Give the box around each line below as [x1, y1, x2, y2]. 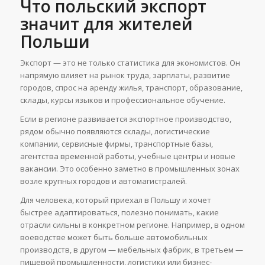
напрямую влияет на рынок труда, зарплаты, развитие [20, 69, 230, 80]
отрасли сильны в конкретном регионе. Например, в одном [20, 219, 245, 231]
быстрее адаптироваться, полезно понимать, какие [20, 207, 219, 218]
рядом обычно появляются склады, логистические [20, 126, 210, 137]
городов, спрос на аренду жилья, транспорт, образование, [20, 82, 243, 93]
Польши [20, 30, 90, 53]
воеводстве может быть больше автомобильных [20, 232, 208, 243]
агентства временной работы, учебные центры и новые [20, 151, 235, 161]
